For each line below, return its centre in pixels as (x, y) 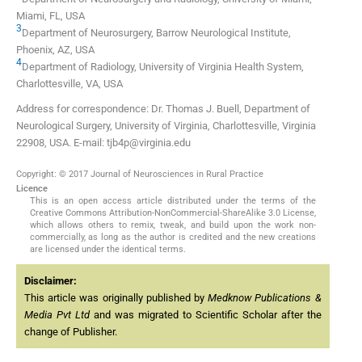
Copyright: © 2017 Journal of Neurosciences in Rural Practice (140, 175)
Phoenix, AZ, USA (55, 49)
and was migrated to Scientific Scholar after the (205, 315)
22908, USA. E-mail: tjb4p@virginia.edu (103, 142)
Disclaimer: (51, 281)
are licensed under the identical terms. (107, 250)
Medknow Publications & (265, 298)
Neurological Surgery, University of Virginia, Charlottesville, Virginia (166, 125)
